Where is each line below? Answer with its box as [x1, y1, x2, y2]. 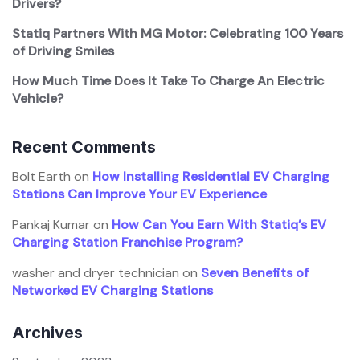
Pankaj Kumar [12, 216, 90, 234]
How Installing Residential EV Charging [92, 168, 329, 186]
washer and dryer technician [12, 264, 179, 282]
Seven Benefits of [201, 264, 309, 282]
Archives [12, 323, 83, 343]
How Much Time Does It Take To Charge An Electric [12, 72, 325, 90]
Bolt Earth [12, 168, 71, 186]
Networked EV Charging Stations [12, 282, 213, 300]
